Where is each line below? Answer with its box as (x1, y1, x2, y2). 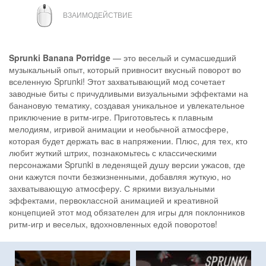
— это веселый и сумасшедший (110, 51, 236, 64)
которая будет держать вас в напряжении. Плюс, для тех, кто (9, 134, 248, 147)
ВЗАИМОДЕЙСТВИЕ (63, 9, 132, 20)
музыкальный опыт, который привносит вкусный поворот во (9, 63, 241, 75)
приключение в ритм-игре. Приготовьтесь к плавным (9, 110, 213, 123)
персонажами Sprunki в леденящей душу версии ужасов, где (9, 158, 245, 170)
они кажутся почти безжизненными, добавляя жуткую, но (9, 170, 231, 182)
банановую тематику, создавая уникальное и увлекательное (9, 99, 245, 111)
